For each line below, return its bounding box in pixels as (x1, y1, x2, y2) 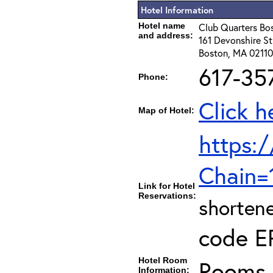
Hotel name (138, 21, 185, 30)
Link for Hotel (138, 181, 195, 191)
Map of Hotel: (138, 105, 194, 115)
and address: (138, 30, 193, 40)
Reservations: (138, 191, 196, 200)
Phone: (138, 72, 168, 82)
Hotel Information (141, 4, 213, 16)
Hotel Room (138, 255, 187, 265)
